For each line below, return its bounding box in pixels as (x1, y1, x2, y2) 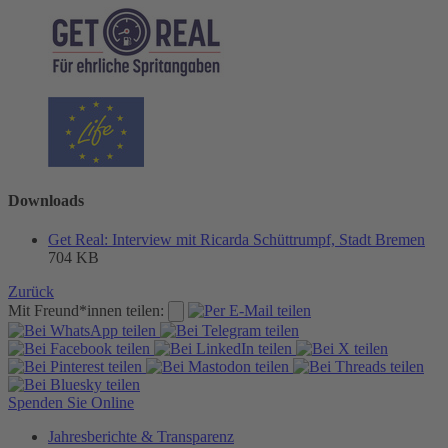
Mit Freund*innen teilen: (8, 302, 164, 320)
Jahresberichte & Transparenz (48, 428, 234, 446)
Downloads (8, 191, 84, 209)
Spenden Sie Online (8, 394, 134, 412)
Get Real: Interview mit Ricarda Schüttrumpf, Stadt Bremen (48, 231, 425, 249)
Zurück (8, 283, 54, 301)
